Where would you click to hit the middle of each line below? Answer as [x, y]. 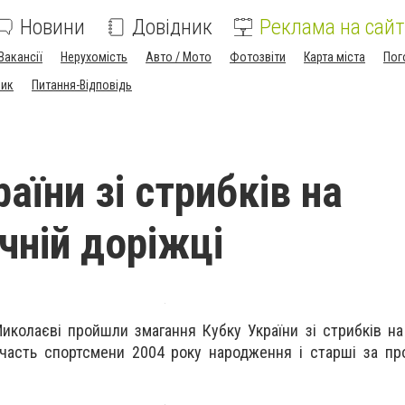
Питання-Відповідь [82, 85]
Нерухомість [94, 57]
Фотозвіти [258, 57]
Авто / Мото [179, 57]
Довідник [172, 27]
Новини [52, 27]
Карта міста [334, 57]
